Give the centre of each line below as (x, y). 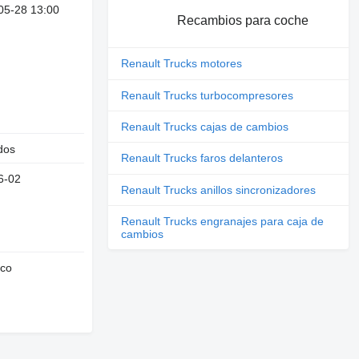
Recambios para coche (242, 20)
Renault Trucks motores (182, 64)
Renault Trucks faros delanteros (202, 158)
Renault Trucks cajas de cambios (205, 127)
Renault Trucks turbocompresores (208, 95)
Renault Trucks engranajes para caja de (223, 222)
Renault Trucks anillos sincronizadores (219, 190)
